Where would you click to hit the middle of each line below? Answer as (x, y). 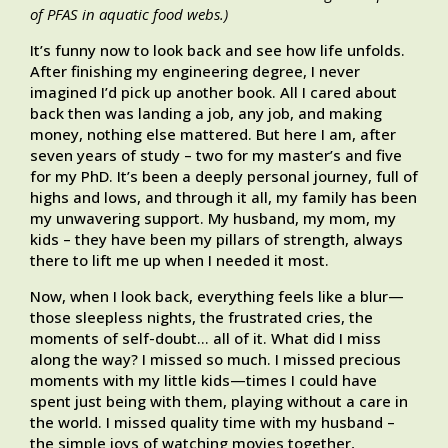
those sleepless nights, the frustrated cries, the (201, 317)
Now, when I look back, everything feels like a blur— (217, 296)
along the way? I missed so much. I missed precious (215, 359)
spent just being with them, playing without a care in (219, 401)
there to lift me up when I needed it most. (179, 260)
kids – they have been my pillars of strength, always (216, 239)
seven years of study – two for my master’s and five (216, 155)
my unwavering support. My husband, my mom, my (213, 218)
